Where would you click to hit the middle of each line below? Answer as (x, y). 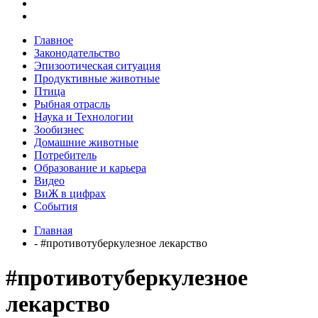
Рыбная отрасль (72, 104)
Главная (53, 230)
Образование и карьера (90, 168)
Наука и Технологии (84, 116)
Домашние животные (86, 142)
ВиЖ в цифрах (70, 193)
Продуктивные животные (97, 78)
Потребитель (65, 155)
